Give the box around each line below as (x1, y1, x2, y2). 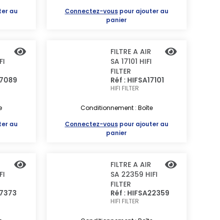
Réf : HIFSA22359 (110, 188, 169, 198)
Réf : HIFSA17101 (110, 75, 164, 85)
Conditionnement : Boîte (80, 104, 153, 112)
